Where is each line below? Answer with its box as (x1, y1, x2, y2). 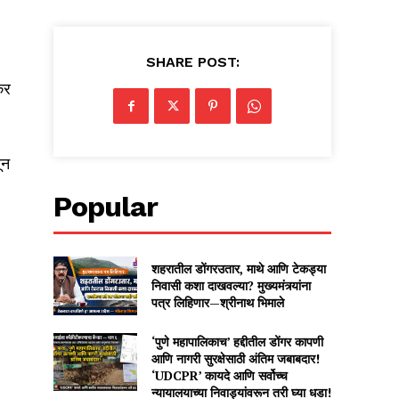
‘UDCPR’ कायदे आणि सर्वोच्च (151, 366, 288, 384)
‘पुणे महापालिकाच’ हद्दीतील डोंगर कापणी (151, 332, 323, 350)
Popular (53, 190, 159, 224)
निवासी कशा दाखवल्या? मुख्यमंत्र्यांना (151, 277, 311, 295)
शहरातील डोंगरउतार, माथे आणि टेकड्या (151, 260, 326, 278)
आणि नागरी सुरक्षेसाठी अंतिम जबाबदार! (151, 349, 320, 367)
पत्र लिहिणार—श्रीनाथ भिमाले (151, 294, 284, 312)
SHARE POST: (145, 53, 240, 71)
